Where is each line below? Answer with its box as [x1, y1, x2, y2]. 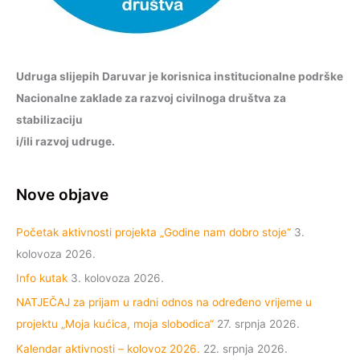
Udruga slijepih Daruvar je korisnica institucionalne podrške [16, 70, 343, 84]
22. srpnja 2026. [203, 342, 288, 355]
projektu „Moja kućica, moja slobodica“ [16, 317, 214, 331]
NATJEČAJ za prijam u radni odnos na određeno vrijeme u [16, 296, 312, 309]
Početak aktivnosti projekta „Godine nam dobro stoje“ [16, 225, 291, 239]
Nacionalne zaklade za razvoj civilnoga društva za [16, 92, 286, 105]
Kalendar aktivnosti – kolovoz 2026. [16, 342, 200, 355]
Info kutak [16, 271, 67, 284]
